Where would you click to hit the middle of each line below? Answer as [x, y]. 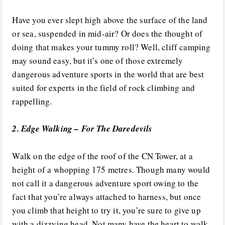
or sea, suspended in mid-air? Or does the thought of [107, 33]
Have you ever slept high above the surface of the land [110, 20]
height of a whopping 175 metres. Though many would [111, 169]
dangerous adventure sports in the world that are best [108, 74]
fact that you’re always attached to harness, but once [107, 196]
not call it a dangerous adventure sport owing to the [105, 183]
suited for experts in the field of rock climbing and [104, 87]
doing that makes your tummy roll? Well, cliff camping [111, 47]
